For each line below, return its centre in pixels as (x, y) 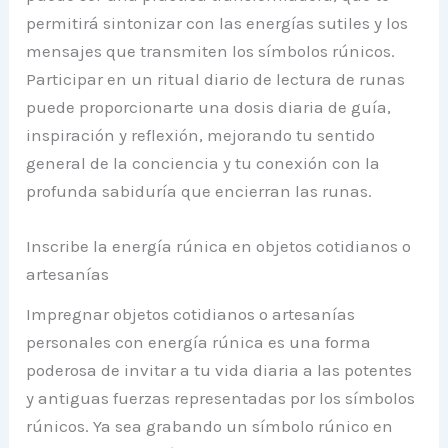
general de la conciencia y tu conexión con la (203, 162)
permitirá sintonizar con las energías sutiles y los (217, 22)
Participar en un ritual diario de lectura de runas (216, 78)
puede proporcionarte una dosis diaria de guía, (209, 106)
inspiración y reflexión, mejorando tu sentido (201, 134)
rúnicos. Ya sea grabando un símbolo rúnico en (210, 425)
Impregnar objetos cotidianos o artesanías (191, 313)
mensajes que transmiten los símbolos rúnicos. (211, 50)
